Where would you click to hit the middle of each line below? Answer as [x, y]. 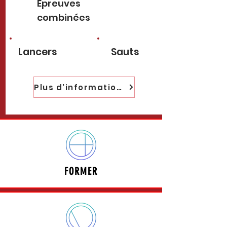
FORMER [81, 171]
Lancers [38, 52]
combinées [64, 17]
